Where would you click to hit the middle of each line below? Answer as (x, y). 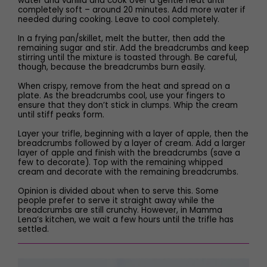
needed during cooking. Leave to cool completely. (119, 19)
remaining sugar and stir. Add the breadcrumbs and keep (133, 48)
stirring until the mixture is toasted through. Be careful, (128, 58)
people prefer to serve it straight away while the (116, 201)
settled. (33, 229)
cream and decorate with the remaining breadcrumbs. (129, 172)
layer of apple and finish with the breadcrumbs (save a (129, 153)
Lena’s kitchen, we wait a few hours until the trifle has (126, 220)
